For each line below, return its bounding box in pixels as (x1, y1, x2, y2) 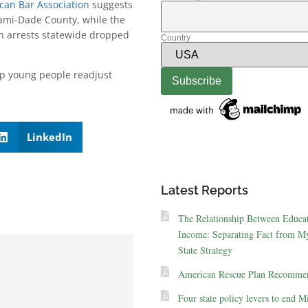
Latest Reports (160, 182, 248, 197)
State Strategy (177, 243, 232, 256)
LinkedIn (27, 130, 72, 144)
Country (160, 33, 190, 43)
